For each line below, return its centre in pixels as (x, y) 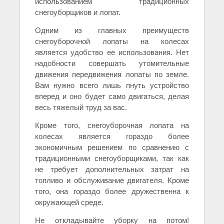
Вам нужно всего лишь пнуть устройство (112, 85)
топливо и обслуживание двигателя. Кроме (112, 180)
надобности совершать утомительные (112, 63)
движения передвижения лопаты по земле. (112, 74)
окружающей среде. (69, 202)
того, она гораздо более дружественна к (112, 191)
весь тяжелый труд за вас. (81, 107)
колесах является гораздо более (112, 136)
